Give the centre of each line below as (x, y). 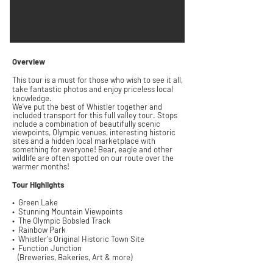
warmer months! (41, 166)
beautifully (118, 124)
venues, (95, 132)
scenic (148, 124)
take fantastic (37, 89)
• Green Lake (35, 202)
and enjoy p (108, 89)
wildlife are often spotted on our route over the (93, 158)
